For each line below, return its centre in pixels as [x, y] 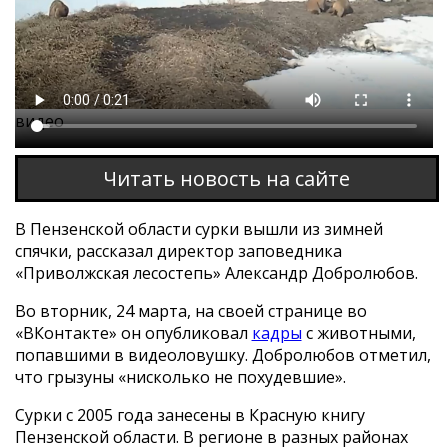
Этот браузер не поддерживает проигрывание [200, 98]
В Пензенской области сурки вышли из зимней [198, 229]
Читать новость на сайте [227, 178]
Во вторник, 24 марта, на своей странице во [190, 311]
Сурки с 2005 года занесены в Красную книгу [189, 415]
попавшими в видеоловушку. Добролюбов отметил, [222, 355]
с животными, [358, 333]
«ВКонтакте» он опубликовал [133, 333]
